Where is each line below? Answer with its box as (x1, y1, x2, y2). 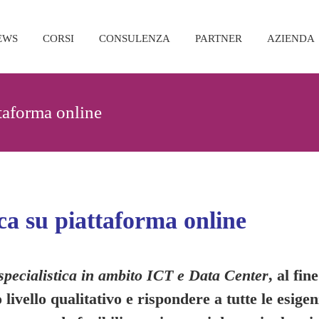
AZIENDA (267, 32, 315, 44)
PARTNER (195, 32, 242, 44)
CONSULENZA (99, 32, 170, 44)
